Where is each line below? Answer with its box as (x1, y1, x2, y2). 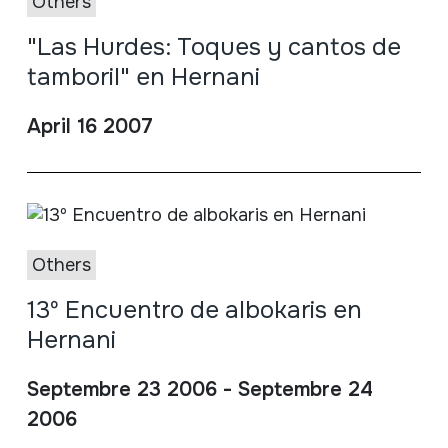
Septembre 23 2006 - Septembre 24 (26, 376, 373, 402)
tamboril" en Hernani (26, 61, 260, 92)
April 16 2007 (26, 113, 153, 139)
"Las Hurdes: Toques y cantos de (26, 31, 401, 62)
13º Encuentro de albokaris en (26, 294, 362, 325)
